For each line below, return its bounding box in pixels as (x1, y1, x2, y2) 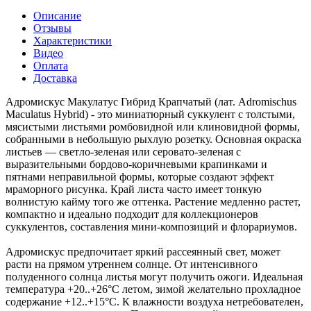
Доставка (33, 72, 77, 84)
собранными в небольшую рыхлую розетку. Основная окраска (6, 133, 301, 145)
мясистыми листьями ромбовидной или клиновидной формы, (6, 120, 300, 133)
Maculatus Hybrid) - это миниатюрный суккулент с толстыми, (6, 108, 295, 120)
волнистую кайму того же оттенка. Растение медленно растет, (6, 195, 301, 208)
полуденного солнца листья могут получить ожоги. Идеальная (6, 270, 303, 283)
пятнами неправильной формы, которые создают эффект (6, 170, 274, 183)
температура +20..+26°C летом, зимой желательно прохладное (6, 283, 301, 295)
